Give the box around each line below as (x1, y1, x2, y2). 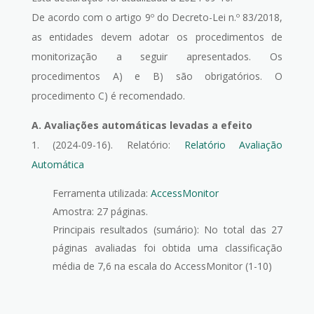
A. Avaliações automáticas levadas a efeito (31, 118, 252, 132)
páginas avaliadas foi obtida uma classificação (52, 241, 283, 254)
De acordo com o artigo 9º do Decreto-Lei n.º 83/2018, (31, 11, 283, 24)
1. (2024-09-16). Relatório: (31, 138, 184, 151)
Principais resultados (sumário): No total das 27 (52, 223, 283, 236)
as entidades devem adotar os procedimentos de (31, 30, 283, 43)
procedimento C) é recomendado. (31, 89, 185, 102)
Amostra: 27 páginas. (52, 205, 148, 218)
